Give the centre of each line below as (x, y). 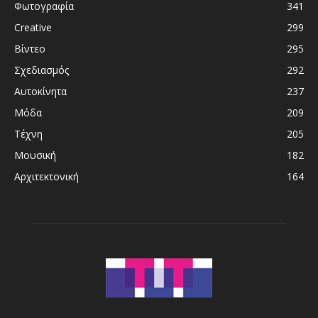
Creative (33, 27)
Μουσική (35, 155)
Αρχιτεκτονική (46, 176)
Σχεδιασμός (42, 70)
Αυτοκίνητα (40, 91)
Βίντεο (30, 48)
